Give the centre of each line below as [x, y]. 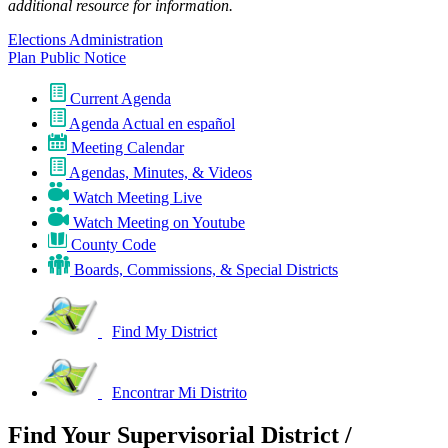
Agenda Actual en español [152, 124]
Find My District [164, 331]
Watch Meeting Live [137, 198]
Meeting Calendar [127, 148]
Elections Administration [85, 40]
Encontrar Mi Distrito [179, 393]
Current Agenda [120, 99]
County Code [113, 245]
